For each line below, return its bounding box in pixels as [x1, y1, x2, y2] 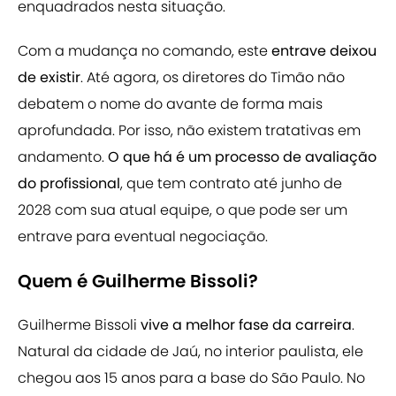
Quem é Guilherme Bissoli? [18, 269, 258, 294]
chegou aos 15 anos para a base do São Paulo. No [18, 368, 365, 389]
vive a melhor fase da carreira [141, 315, 352, 336]
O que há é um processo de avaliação [108, 147, 377, 168]
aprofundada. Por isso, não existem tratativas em [18, 120, 361, 141]
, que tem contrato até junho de [120, 173, 342, 194]
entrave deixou [271, 41, 377, 62]
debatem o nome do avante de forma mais [18, 94, 323, 115]
